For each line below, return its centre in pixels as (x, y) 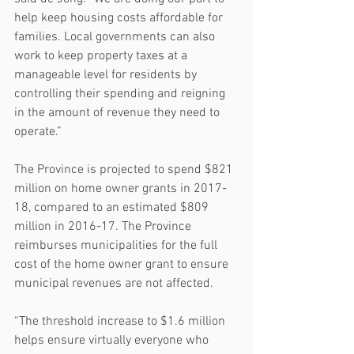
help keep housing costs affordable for (120, 18)
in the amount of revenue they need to (119, 113)
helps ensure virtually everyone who (113, 340)
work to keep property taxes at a (102, 56)
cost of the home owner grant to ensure (123, 264)
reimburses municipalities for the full (117, 245)
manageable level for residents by (107, 75)
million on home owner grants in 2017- (121, 188)
